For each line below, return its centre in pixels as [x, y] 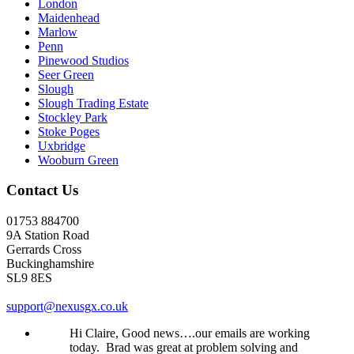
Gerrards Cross [44, 250]
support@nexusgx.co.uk [67, 307]
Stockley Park [73, 117]
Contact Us [42, 190]
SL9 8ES [29, 278]
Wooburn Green [78, 160]
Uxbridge [62, 145]
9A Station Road [48, 235]
